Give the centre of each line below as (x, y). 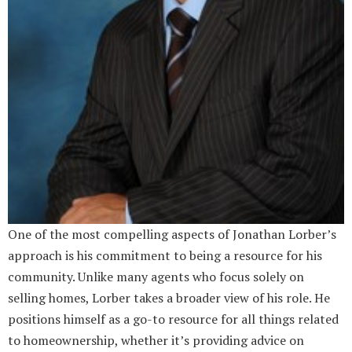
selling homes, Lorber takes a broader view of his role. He (169, 298)
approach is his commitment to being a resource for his (165, 256)
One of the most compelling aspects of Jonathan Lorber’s (172, 235)
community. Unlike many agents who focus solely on (156, 277)
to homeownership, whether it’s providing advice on (156, 341)
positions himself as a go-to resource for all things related (173, 319)
